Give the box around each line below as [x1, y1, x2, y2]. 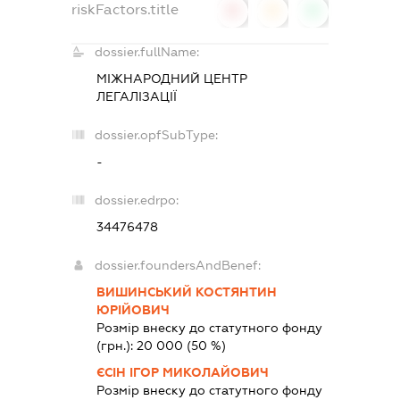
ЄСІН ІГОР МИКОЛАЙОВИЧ [96, 364, 269, 379]
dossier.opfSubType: [94, 127, 218, 142]
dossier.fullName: [94, 44, 199, 59]
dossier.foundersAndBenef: [94, 257, 261, 272]
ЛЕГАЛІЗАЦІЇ [96, 88, 177, 104]
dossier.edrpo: [94, 192, 179, 207]
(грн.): [96, 337, 137, 353]
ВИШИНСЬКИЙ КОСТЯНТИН [96, 284, 277, 299]
